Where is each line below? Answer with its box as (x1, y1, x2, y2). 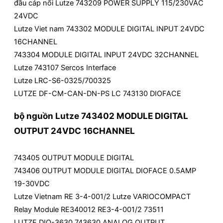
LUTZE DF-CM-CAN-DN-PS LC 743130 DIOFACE (14, 89, 181, 98)
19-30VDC (14, 179, 50, 188)
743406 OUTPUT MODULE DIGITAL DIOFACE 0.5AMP (14, 166, 196, 175)
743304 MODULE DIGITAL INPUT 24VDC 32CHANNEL (14, 50, 199, 59)
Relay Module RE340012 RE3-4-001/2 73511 (14, 205, 164, 214)
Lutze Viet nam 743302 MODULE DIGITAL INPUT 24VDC (14, 24, 205, 33)
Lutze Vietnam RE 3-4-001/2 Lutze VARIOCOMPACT (14, 192, 191, 201)
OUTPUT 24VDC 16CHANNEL (14, 125, 135, 136)
